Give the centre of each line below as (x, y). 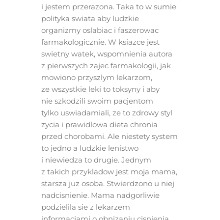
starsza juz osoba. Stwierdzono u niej (108, 184)
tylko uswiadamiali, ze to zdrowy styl (107, 113)
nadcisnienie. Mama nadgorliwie (100, 195)
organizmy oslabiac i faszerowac (100, 30)
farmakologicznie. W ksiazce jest (100, 42)
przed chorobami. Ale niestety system (109, 137)
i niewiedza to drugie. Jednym (96, 160)
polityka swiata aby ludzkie (90, 19)
